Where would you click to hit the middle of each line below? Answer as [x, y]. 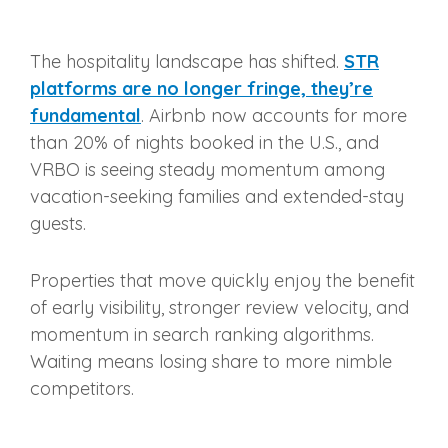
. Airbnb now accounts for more [274, 116]
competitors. [82, 389]
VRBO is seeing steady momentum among [207, 170]
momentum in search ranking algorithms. [202, 335]
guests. [58, 224]
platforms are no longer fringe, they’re [201, 89]
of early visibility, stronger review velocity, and [219, 308]
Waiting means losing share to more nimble [211, 362]
